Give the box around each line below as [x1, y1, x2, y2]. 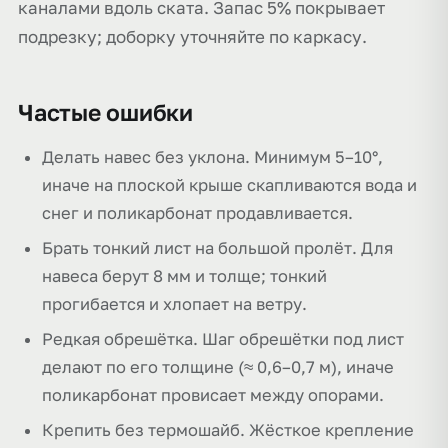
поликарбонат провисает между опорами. [42, 385, 384, 405]
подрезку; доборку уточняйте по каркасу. [18, 26, 367, 47]
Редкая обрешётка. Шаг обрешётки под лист [42, 329, 404, 349]
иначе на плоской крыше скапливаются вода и [42, 175, 417, 195]
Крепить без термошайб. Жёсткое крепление [42, 420, 414, 440]
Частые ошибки [18, 98, 194, 126]
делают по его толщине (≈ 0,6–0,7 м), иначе [42, 357, 394, 377]
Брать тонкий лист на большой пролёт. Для [42, 238, 393, 258]
